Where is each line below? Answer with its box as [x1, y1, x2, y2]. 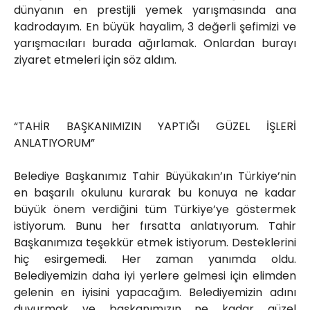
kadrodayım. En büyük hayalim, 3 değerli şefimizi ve [14, 19, 296, 35]
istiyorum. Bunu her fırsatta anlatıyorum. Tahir [14, 218, 296, 235]
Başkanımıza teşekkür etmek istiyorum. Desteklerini [14, 235, 296, 251]
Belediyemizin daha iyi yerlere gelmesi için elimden [14, 268, 296, 284]
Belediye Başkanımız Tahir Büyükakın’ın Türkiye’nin [14, 168, 296, 185]
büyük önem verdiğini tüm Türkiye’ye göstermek [14, 201, 296, 218]
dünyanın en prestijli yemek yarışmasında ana [14, 2, 296, 19]
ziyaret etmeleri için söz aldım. [14, 52, 176, 69]
